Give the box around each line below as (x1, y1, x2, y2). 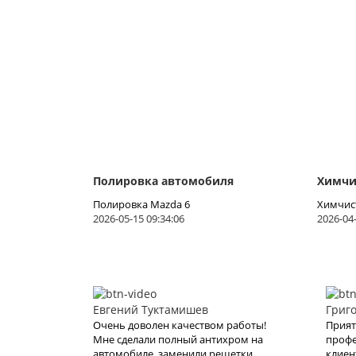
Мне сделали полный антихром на (93, 331, 263, 346)
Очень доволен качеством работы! (93, 317, 266, 332)
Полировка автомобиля (93, 172, 234, 188)
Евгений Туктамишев (93, 301, 208, 317)
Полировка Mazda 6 (93, 196, 190, 211)
